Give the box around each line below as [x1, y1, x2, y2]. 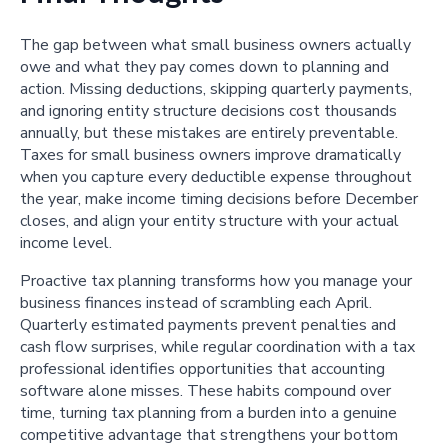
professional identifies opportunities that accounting [20, 357, 385, 380]
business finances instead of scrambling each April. [20, 291, 372, 314]
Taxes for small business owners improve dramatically [20, 143, 401, 166]
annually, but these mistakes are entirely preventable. [20, 121, 398, 144]
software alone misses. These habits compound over [20, 379, 391, 402]
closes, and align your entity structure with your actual [20, 209, 399, 232]
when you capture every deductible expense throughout [20, 165, 412, 188]
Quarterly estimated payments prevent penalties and [20, 313, 396, 336]
